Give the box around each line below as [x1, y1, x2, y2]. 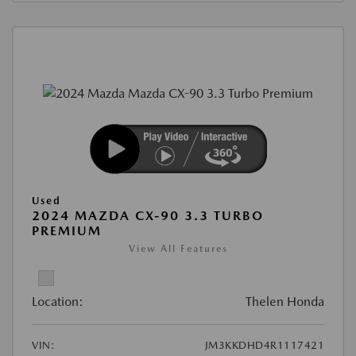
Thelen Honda [246, 293, 324, 309]
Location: [32, 293, 83, 309]
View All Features [128, 242, 228, 254]
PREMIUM [32, 222, 102, 238]
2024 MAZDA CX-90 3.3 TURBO [32, 207, 264, 223]
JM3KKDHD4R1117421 [204, 339, 324, 351]
